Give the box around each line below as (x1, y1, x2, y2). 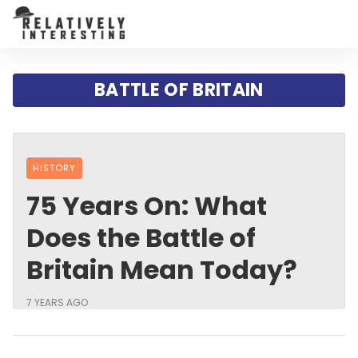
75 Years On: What (26, 187, 267, 224)
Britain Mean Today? (26, 251, 297, 288)
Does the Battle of (26, 219, 256, 256)
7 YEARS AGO (26, 295, 88, 309)
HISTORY (33, 161, 76, 174)
